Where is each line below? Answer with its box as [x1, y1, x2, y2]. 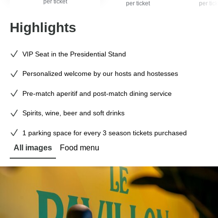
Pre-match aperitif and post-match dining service [22, 89, 172, 97]
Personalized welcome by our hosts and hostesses [22, 70, 179, 77]
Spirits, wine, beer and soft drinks [22, 109, 125, 117]
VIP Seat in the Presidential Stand [22, 50, 127, 58]
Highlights [10, 20, 76, 35]
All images [14, 143, 52, 152]
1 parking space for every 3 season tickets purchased [22, 128, 187, 137]
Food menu [60, 143, 99, 152]
